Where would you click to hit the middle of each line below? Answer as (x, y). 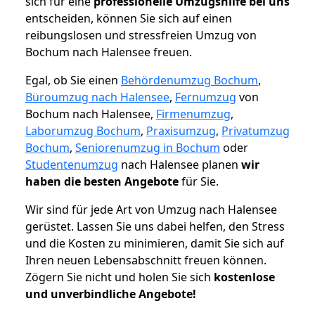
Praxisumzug (181, 131)
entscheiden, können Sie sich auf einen (129, 19)
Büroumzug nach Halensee (97, 97)
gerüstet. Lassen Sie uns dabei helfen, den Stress (155, 227)
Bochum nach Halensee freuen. (109, 52)
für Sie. (199, 182)
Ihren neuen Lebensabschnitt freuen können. (146, 261)
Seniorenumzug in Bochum (148, 148)
